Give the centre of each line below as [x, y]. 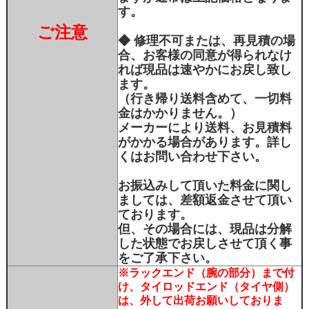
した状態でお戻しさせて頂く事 [205, 244]
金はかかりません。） [180, 113]
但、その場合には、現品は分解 [205, 229]
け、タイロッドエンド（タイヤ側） [206, 287]
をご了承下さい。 [167, 258]
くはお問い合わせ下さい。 [192, 157]
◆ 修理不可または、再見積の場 [206, 41]
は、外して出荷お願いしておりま [200, 301]
